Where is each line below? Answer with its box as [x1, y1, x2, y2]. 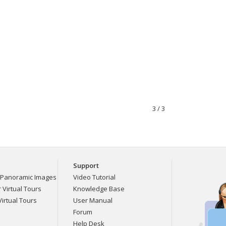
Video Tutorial [73, 173, 116, 182]
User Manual [73, 196, 112, 205]
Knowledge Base [73, 184, 125, 193]
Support [73, 161, 99, 170]
